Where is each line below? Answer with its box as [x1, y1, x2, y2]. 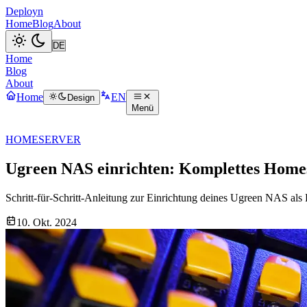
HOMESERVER [5, 134, 81, 145]
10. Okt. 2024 [16, 216, 77, 228]
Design [66, 93, 95, 103]
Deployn [5, 5, 43, 17]
